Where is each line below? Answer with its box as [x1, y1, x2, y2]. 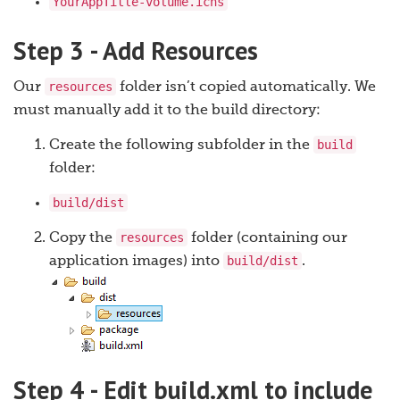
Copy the [49, 231, 116, 246]
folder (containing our [187, 231, 347, 246]
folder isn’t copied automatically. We [116, 80, 376, 96]
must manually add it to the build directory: [13, 104, 321, 119]
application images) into [49, 254, 223, 270]
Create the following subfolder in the [49, 138, 313, 154]
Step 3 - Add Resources [13, 34, 258, 68]
